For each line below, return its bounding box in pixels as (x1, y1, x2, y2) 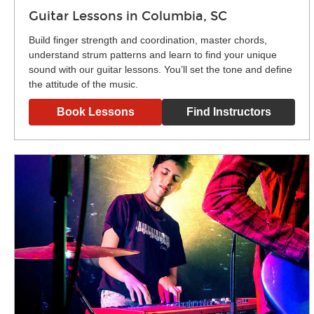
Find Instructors (186, 106, 271, 118)
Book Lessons (56, 106, 135, 118)
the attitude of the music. (29, 78, 138, 90)
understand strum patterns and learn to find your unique (29, 49, 277, 61)
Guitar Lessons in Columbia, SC (29, 8, 227, 25)
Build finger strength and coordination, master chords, (29, 34, 267, 46)
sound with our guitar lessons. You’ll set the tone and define (29, 64, 292, 76)
